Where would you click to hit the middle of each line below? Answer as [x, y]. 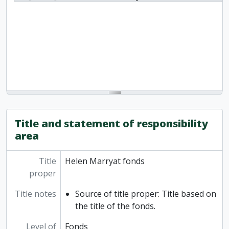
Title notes [35, 194]
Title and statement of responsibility [111, 124]
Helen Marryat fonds [105, 161]
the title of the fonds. [115, 206]
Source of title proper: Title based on [145, 194]
